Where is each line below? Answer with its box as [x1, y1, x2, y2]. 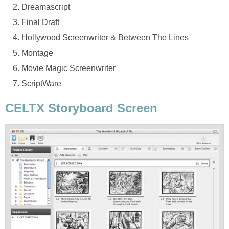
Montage [21, 48, 53, 57]
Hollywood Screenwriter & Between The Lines [21, 33, 189, 42]
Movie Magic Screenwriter [21, 63, 116, 73]
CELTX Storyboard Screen [5, 101, 157, 115]
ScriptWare [21, 79, 61, 88]
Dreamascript [21, 2, 70, 11]
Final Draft [21, 17, 59, 27]
